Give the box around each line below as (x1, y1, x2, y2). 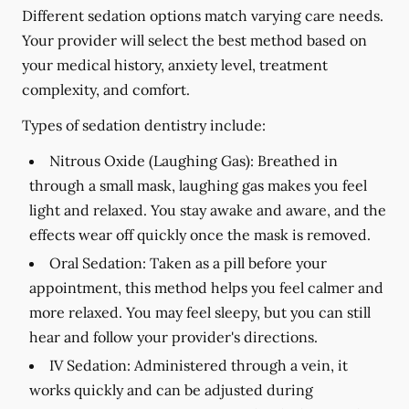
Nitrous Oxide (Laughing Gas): (49, 152, 254, 170)
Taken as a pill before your (146, 254, 327, 272)
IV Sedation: (49, 356, 131, 374)
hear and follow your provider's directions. (29, 328, 318, 346)
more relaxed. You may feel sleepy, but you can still (29, 303, 371, 321)
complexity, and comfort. (22, 80, 190, 99)
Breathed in (254, 152, 338, 170)
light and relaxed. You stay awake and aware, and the (29, 201, 386, 219)
